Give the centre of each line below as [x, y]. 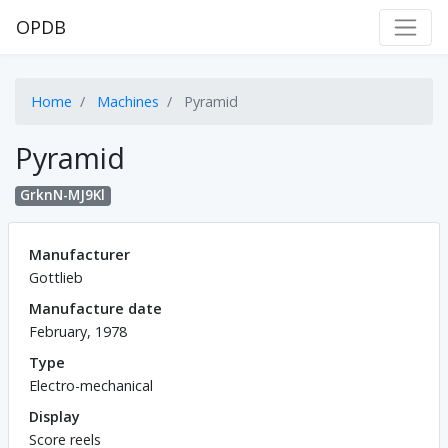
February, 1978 [78, 331]
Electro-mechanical [91, 385]
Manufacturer [79, 254]
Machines [128, 102]
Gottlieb [56, 277]
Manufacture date [95, 308]
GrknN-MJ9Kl [63, 195]
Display [54, 416]
